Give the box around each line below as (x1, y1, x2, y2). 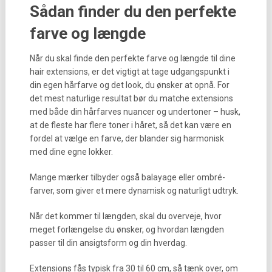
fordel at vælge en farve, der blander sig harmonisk (29, 134, 224, 143)
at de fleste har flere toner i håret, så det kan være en (29, 120, 231, 130)
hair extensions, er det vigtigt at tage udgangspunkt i (29, 67, 229, 76)
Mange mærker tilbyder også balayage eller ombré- (29, 172, 225, 182)
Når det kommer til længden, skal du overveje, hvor (29, 211, 222, 221)
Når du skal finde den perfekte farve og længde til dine (29, 53, 236, 63)
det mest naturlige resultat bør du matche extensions (29, 93, 233, 103)
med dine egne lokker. (29, 147, 113, 157)
